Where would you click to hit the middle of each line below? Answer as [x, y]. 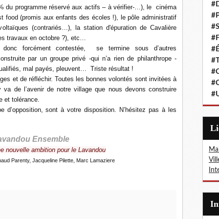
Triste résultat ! [112, 69]
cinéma [165, 7]
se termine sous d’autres [134, 48]
